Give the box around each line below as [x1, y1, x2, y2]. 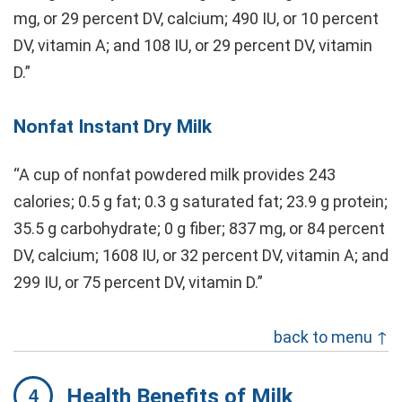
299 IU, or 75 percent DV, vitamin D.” [13, 272, 263, 292]
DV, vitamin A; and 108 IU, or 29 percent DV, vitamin [13, 35, 372, 55]
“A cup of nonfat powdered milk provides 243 [13, 164, 336, 184]
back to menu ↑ [274, 327, 389, 346]
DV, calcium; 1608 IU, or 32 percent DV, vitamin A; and [13, 245, 389, 265]
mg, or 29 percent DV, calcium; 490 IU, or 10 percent [13, 8, 379, 28]
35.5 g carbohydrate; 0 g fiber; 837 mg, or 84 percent [13, 218, 385, 238]
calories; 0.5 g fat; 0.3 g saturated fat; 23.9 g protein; [13, 191, 388, 211]
